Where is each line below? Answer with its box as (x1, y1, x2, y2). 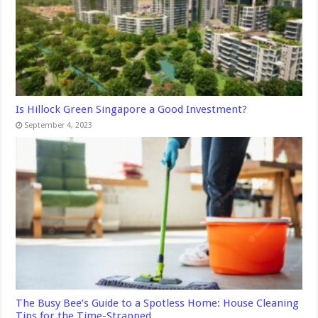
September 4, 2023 (24, 121, 93, 131)
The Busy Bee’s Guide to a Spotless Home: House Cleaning (16, 296, 300, 309)
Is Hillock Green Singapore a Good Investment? (16, 103, 248, 116)
